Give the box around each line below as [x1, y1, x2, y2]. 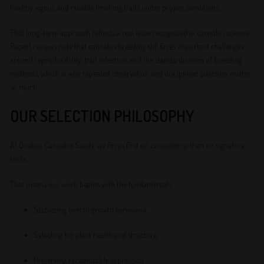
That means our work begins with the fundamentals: [10, 179, 174, 189]
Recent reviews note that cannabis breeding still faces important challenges [10, 41, 244, 51]
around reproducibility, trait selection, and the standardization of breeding [10, 55, 242, 65]
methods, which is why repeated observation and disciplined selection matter [10, 68, 251, 78]
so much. [10, 82, 39, 92]
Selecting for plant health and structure [34, 230, 157, 240]
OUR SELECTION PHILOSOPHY [10, 106, 195, 126]
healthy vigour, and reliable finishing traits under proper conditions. [10, 2, 220, 12]
